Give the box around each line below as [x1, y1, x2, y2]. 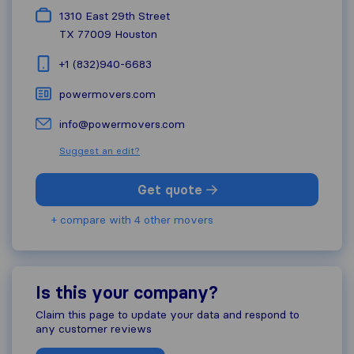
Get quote [137, 182, 206, 198]
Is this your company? [36, 282, 218, 303]
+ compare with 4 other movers [51, 213, 213, 227]
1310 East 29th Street [59, 9, 170, 23]
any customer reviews [36, 322, 152, 336]
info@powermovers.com [59, 117, 185, 131]
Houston [115, 27, 157, 41]
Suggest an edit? [59, 145, 140, 156]
